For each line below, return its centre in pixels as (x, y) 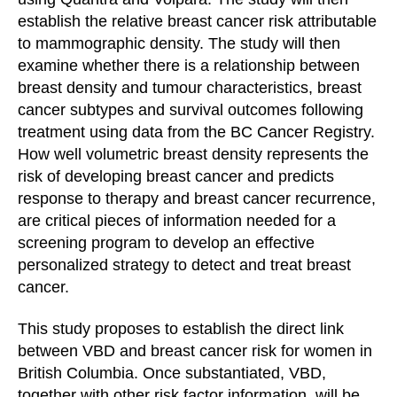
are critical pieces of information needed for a (177, 220)
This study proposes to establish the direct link (181, 329)
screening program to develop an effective (166, 242)
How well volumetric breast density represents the (193, 154)
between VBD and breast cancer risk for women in (195, 351)
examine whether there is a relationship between (189, 65)
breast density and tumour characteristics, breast (190, 87)
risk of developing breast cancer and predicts (176, 176)
